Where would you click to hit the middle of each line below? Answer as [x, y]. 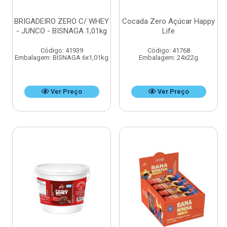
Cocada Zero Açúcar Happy [168, 22]
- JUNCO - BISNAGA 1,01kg [62, 31]
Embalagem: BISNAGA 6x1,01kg [62, 58]
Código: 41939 [62, 51]
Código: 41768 [168, 51]
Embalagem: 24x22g [168, 58]
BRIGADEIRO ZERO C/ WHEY [62, 22]
